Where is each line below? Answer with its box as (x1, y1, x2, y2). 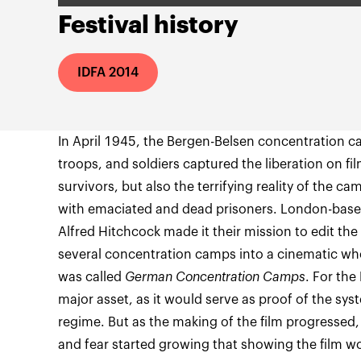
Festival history (58, 13, 239, 37)
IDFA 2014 (77, 66, 139, 79)
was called (58, 271, 125, 284)
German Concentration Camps (125, 271, 305, 284)
